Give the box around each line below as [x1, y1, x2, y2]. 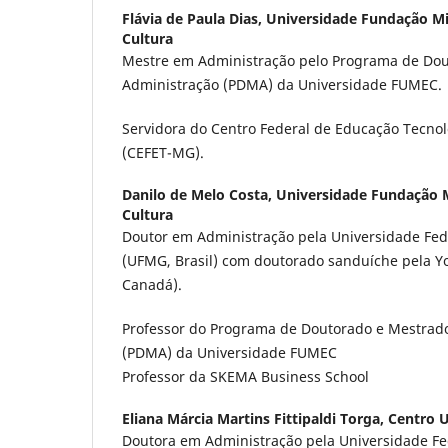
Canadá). [122, 275, 182, 295]
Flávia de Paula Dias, [122, 9, 266, 29]
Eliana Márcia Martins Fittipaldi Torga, [122, 409, 388, 429]
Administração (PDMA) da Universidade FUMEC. [122, 75, 442, 95]
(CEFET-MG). [122, 143, 204, 163]
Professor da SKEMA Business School [122, 367, 369, 387]
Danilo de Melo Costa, [122, 185, 276, 205]
